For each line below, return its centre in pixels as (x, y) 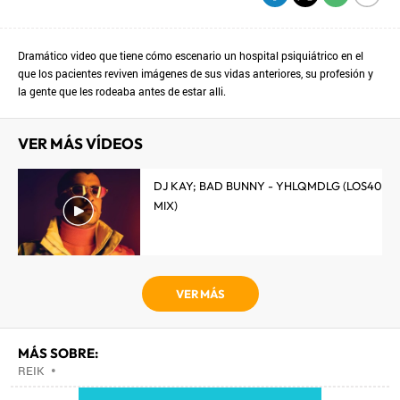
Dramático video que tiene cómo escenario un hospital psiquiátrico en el (191, 55)
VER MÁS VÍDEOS (80, 143)
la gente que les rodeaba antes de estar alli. (122, 91)
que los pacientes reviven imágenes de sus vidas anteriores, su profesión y (196, 73)
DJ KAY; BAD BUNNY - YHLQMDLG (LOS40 (268, 186)
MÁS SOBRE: (58, 353)
